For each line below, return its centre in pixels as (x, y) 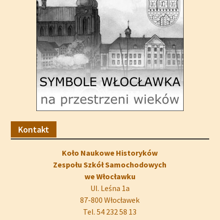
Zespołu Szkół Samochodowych (110, 165)
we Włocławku (110, 177)
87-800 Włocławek (110, 200)
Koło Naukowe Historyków (110, 153)
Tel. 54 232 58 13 (110, 212)
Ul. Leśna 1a (110, 188)
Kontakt (33, 130)
